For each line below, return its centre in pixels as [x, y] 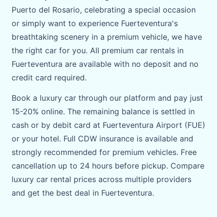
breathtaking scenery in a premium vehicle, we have [107, 37]
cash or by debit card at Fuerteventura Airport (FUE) [108, 125]
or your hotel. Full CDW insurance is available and [102, 139]
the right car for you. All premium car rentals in [98, 50]
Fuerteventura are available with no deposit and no [105, 64]
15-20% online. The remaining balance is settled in [103, 111]
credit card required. [49, 77]
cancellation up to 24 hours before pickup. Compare [108, 166]
